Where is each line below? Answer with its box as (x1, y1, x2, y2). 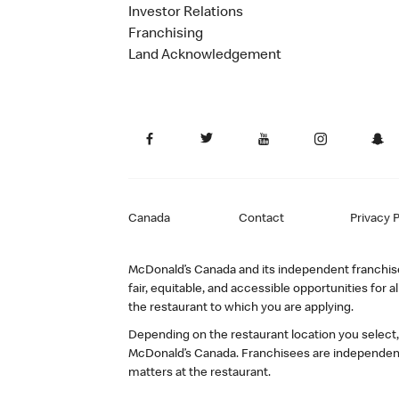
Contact (239, 213, 285, 226)
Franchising (128, 27, 203, 42)
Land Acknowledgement (128, 48, 281, 63)
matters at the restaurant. (128, 366, 271, 379)
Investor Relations (128, 5, 243, 20)
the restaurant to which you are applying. (128, 301, 354, 314)
